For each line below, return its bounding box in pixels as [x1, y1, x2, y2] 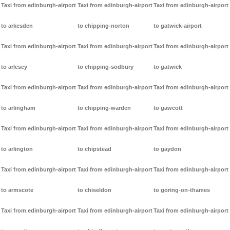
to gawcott [154, 105, 183, 111]
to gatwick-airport [154, 23, 202, 29]
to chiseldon [77, 187, 111, 194]
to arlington [1, 146, 33, 152]
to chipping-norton [77, 23, 129, 29]
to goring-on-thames [154, 187, 210, 194]
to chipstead [77, 146, 111, 152]
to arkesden [1, 23, 33, 29]
